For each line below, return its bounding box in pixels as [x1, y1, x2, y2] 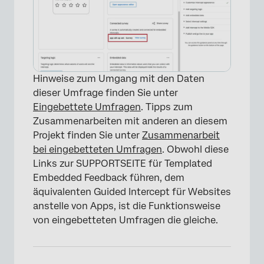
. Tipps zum [141, 101, 193, 113]
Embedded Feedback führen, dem [33, 171, 184, 183]
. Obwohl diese [162, 143, 229, 155]
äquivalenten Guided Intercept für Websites [33, 186, 231, 197]
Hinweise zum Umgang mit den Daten [33, 72, 204, 84]
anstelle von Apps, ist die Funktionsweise [33, 200, 220, 212]
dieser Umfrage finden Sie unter [33, 87, 178, 98]
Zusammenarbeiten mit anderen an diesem [33, 115, 227, 127]
